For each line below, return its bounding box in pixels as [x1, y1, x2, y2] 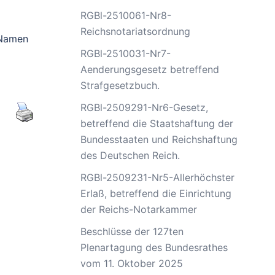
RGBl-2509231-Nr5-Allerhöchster [80, 171, 234, 184]
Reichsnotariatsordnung [80, 25, 190, 37]
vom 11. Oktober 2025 [80, 257, 183, 269]
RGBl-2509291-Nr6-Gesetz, [80, 101, 208, 114]
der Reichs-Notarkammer [80, 203, 197, 215]
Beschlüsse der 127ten [80, 225, 184, 238]
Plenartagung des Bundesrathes [80, 241, 228, 254]
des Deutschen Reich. [80, 149, 180, 161]
